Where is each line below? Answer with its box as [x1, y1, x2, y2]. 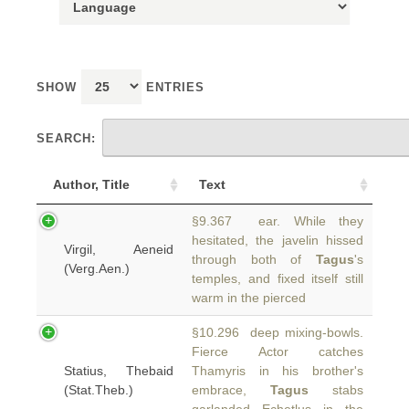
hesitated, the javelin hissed [192, 233, 363, 247]
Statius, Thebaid [64, 363, 173, 378]
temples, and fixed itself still [192, 271, 363, 286]
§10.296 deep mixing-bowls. [192, 325, 363, 340]
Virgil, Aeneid [64, 242, 173, 257]
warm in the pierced [192, 290, 306, 305]
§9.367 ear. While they [192, 214, 363, 228]
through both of [192, 252, 316, 267]
